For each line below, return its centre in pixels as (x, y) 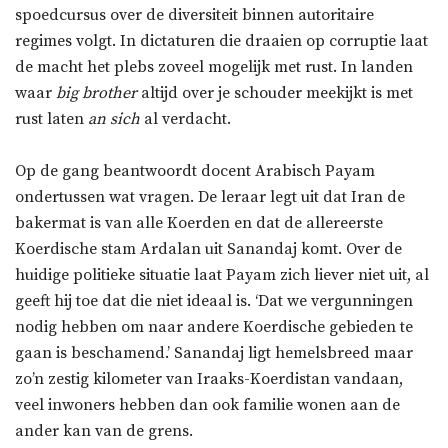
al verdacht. (185, 118)
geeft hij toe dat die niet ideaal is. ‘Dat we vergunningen (214, 300)
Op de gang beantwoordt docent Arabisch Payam (195, 170)
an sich (114, 118)
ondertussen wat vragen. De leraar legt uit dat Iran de (210, 196)
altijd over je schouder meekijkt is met (275, 92)
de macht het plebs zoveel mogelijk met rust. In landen (214, 66)
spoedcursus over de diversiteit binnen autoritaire (194, 14)
